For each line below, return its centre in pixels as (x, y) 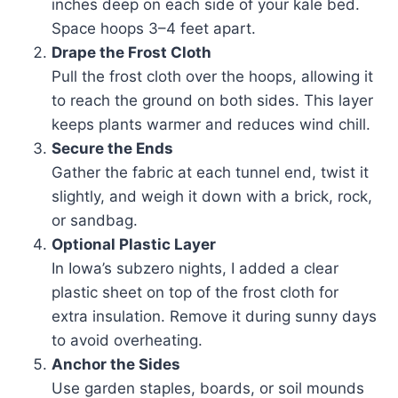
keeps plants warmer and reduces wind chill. (211, 125)
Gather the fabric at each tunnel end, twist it (210, 173)
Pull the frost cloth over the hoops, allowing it (212, 77)
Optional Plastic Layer (134, 245)
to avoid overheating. (127, 341)
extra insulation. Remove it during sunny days (214, 317)
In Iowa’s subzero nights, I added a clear (195, 269)
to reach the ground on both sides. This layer (212, 101)
